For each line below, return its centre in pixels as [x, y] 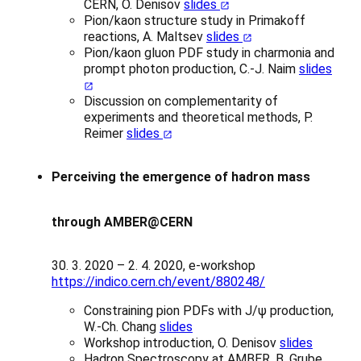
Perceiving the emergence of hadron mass [181, 177]
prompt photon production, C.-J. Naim [191, 69]
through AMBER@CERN [122, 222]
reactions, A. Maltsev [145, 37]
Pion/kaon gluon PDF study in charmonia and [209, 53]
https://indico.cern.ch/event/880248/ [158, 282]
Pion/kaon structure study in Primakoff [195, 21]
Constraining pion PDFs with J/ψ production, [209, 311]
